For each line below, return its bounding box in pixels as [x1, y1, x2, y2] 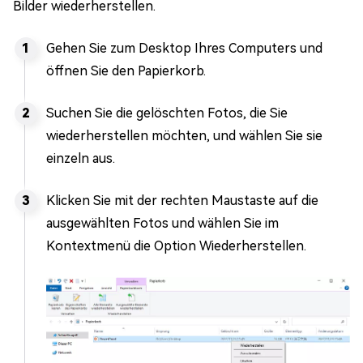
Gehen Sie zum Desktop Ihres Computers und [46, 41, 322, 56]
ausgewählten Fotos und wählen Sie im [46, 216, 279, 231]
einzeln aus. [46, 151, 115, 166]
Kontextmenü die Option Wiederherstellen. [46, 238, 306, 254]
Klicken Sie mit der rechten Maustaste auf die [46, 193, 318, 208]
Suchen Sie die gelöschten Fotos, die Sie [46, 105, 288, 121]
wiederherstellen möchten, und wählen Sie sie [46, 128, 322, 143]
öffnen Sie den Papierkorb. [46, 63, 206, 79]
